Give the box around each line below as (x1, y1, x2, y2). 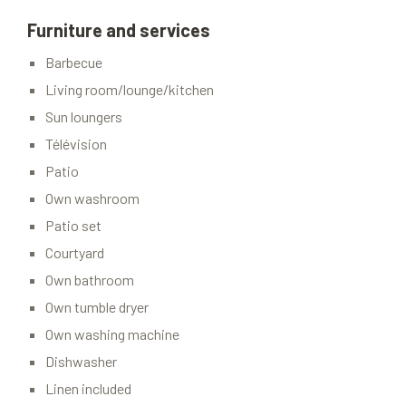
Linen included (45, 380, 131, 398)
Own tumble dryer (45, 298, 149, 316)
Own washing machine (45, 325, 179, 343)
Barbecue (45, 53, 102, 72)
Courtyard (45, 244, 104, 262)
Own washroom (45, 189, 140, 208)
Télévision (45, 135, 107, 153)
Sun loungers (45, 108, 122, 126)
